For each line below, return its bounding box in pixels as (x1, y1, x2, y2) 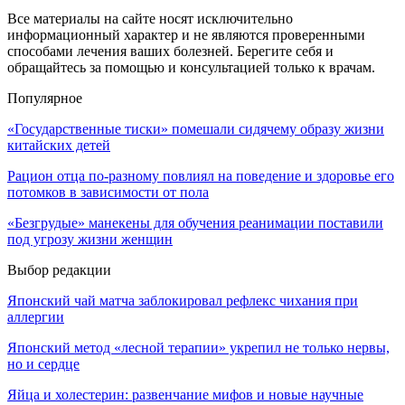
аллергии (7, 309, 64, 325)
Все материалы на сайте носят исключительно (7, 11, 293, 27)
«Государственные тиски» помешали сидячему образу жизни (7, 121, 384, 137)
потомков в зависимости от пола (7, 184, 209, 201)
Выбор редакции (7, 262, 111, 278)
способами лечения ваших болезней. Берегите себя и (7, 43, 334, 60)
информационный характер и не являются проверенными (7, 27, 365, 43)
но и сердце (7, 356, 80, 372)
